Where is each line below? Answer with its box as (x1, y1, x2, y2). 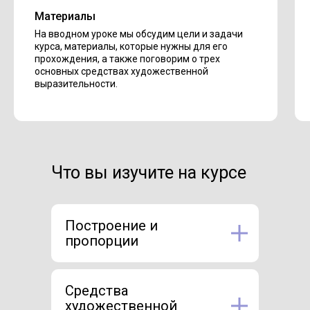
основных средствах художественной (35, 66, 208, 77)
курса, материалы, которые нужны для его (35, 41, 228, 53)
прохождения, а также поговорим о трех (35, 53, 220, 65)
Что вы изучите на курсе (51, 163, 246, 183)
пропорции (65, 232, 138, 250)
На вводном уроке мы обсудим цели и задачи (35, 28, 243, 40)
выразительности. (35, 78, 118, 90)
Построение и (65, 217, 158, 235)
